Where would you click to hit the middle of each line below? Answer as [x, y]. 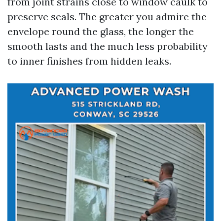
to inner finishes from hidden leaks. [89, 61]
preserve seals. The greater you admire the [107, 17]
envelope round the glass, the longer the [101, 31]
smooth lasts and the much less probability [108, 46]
